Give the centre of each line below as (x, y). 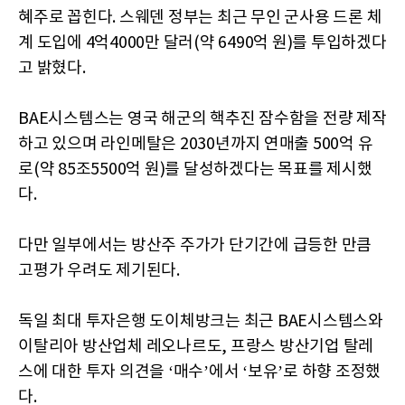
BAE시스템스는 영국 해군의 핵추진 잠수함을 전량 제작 (202, 119)
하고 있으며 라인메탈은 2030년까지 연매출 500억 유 (196, 144)
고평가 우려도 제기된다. (99, 271)
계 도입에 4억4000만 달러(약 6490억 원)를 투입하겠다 (202, 43)
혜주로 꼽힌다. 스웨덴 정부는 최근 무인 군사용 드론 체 (200, 18)
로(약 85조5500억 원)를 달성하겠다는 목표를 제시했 (195, 170)
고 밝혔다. (52, 68)
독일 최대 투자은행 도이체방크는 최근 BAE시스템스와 (201, 321)
